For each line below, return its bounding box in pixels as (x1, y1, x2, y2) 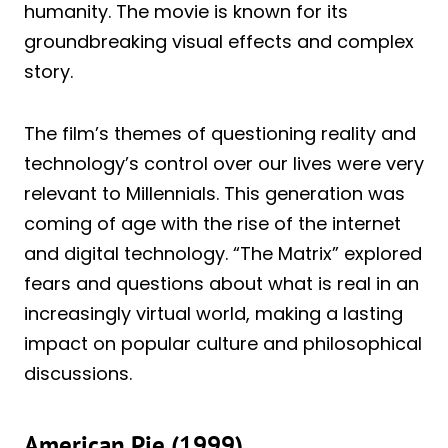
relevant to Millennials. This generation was (24, 181, 405, 206)
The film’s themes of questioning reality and (24, 121, 416, 146)
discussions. (24, 361, 132, 386)
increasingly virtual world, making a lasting (24, 301, 403, 326)
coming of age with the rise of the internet (24, 211, 401, 236)
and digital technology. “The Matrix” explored (24, 241, 422, 266)
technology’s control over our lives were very (24, 151, 424, 176)
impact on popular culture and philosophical (24, 331, 422, 356)
